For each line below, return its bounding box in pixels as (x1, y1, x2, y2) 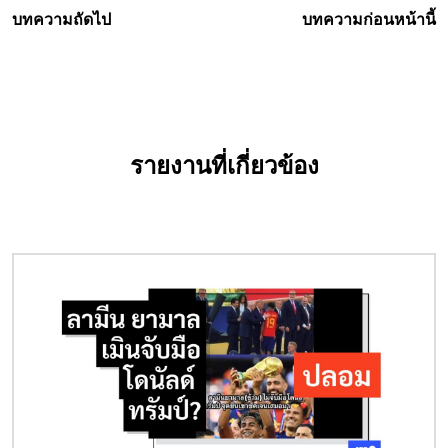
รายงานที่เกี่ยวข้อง (129, 150, 319, 180)
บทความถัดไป (12, 8, 111, 29)
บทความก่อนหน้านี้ (302, 8, 436, 29)
